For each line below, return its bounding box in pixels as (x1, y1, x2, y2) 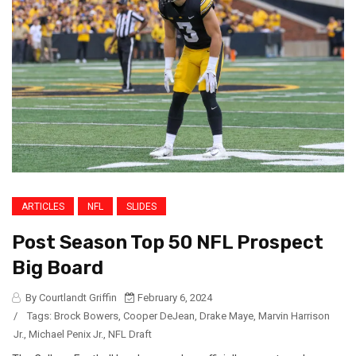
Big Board (12, 256, 103, 279)
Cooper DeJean (123, 309, 195, 322)
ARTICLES (21, 200, 64, 212)
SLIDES (126, 200, 157, 212)
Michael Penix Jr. (29, 327, 103, 340)
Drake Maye (199, 309, 253, 322)
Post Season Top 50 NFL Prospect (12, 230, 323, 253)
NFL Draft (108, 327, 152, 340)
